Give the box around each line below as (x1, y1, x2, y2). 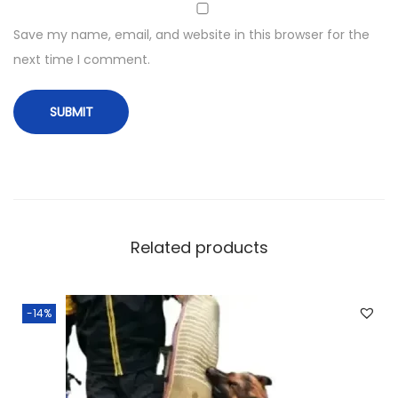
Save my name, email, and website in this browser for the (13, 26, 370, 44)
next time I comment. (13, 51, 150, 69)
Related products (130, 236, 268, 259)
